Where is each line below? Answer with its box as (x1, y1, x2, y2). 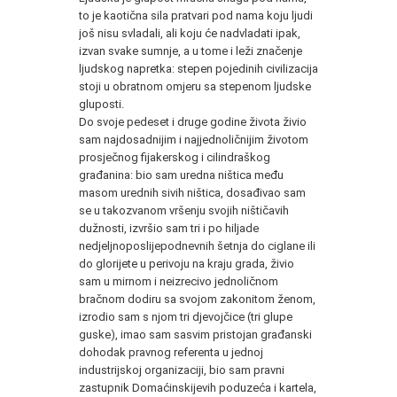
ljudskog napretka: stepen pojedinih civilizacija (79, 61, 318, 75)
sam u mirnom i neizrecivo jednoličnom (79, 274, 278, 288)
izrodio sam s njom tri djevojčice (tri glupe (79, 309, 292, 323)
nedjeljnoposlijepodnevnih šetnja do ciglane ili (79, 238, 315, 253)
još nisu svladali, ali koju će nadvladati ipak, (79, 26, 300, 40)
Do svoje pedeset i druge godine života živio (79, 114, 307, 128)
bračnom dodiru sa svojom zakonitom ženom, (79, 292, 315, 306)
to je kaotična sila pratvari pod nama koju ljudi (79, 8, 313, 22)
